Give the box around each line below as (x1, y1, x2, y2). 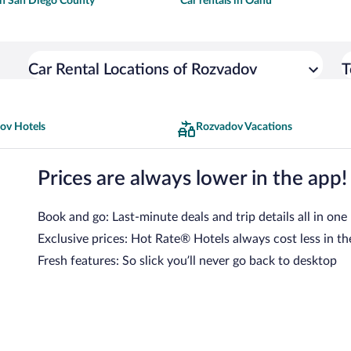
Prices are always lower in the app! (38, 168, 347, 190)
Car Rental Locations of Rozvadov (28, 61, 257, 78)
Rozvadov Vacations (196, 121, 292, 132)
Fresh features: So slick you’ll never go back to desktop (38, 255, 337, 268)
